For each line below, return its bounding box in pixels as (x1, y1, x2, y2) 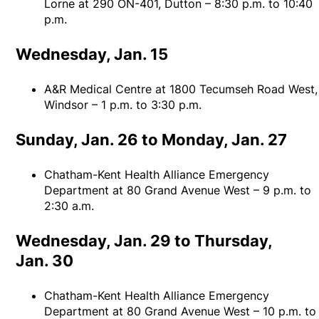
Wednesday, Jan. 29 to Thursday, (16, 231, 273, 251)
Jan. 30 (16, 251, 74, 271)
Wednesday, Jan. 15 (16, 45, 169, 64)
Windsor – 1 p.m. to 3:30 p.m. (44, 98, 202, 113)
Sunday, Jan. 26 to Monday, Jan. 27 (16, 130, 288, 150)
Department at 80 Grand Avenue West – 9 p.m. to (44, 183, 312, 198)
